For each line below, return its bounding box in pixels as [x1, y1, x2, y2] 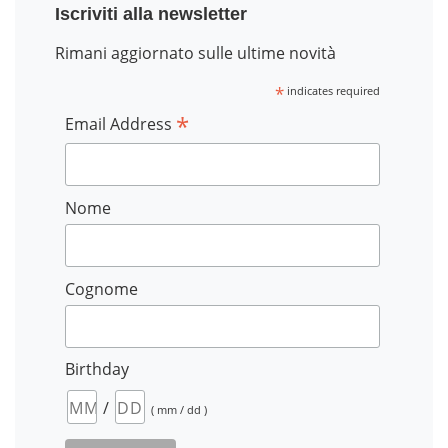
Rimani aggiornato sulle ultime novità [55, 42, 336, 64]
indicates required [283, 83, 380, 98]
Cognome [65, 277, 139, 300]
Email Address [65, 113, 177, 135]
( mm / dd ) [151, 402, 208, 418]
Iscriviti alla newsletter [55, 4, 247, 24]
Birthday [65, 358, 130, 381]
